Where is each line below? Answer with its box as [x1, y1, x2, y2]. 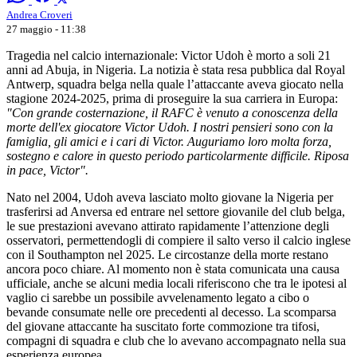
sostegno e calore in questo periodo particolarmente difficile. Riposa [6, 148, 349, 163]
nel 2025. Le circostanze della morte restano [104, 247, 328, 261]
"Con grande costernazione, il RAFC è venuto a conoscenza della [6, 105, 338, 120]
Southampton [37, 247, 104, 261]
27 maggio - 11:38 [6, 22, 86, 35]
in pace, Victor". [6, 163, 88, 177]
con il [6, 247, 37, 261]
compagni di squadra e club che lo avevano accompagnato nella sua [6, 333, 346, 347]
